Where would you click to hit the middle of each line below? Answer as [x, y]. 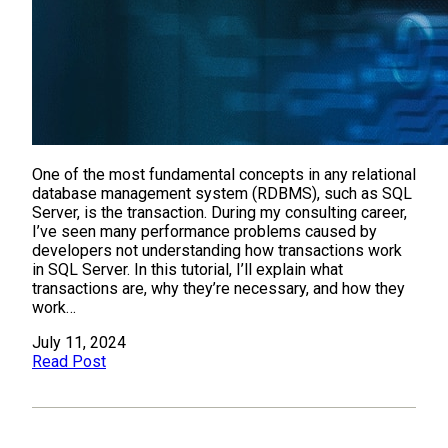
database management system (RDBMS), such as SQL [222, 193]
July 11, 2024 [79, 342]
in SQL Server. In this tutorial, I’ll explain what [187, 269]
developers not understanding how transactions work [217, 250]
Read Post [69, 361]
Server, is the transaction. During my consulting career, [219, 212]
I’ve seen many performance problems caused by [204, 231]
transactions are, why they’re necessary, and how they [218, 288]
